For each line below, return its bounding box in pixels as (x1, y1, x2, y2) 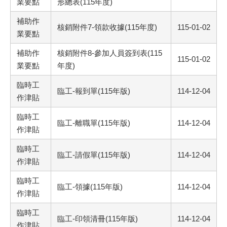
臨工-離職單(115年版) (57, 119, 130, 128)
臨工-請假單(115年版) (57, 150, 130, 160)
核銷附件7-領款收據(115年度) (57, 23, 157, 32)
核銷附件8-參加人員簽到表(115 (57, 49, 162, 58)
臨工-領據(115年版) (57, 182, 123, 192)
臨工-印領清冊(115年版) (57, 214, 138, 223)
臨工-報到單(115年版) (57, 87, 130, 96)
